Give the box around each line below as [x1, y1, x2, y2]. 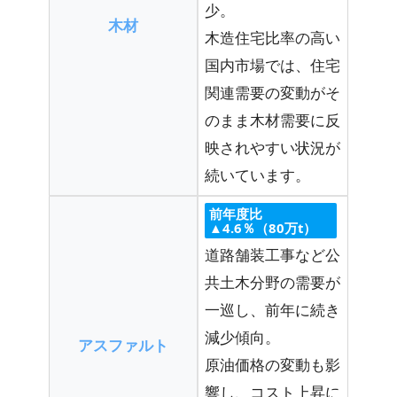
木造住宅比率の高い [205, 27, 340, 48]
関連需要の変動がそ [205, 82, 340, 103]
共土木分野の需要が [205, 271, 340, 292]
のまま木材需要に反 [205, 109, 340, 130]
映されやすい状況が [205, 136, 340, 158]
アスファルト [78, 335, 168, 356]
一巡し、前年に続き [205, 299, 340, 320]
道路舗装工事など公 [205, 244, 340, 265]
